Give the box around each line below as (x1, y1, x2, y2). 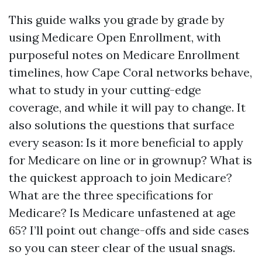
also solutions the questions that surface (9, 118, 235, 132)
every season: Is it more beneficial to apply (9, 135, 243, 150)
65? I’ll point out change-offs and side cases (9, 223, 249, 237)
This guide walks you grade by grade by (9, 12, 225, 27)
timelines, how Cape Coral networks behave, (9, 65, 252, 80)
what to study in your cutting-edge (9, 82, 201, 97)
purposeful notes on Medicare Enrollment (9, 47, 240, 62)
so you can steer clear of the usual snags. (9, 240, 235, 255)
